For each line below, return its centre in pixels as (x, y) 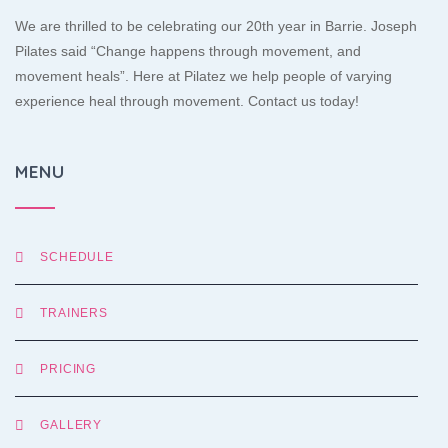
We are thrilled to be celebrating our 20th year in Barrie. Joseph (216, 26)
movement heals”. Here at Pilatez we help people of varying (203, 76)
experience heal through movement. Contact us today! (187, 101)
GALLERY (71, 424)
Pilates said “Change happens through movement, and (188, 51)
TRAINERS (74, 312)
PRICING (68, 368)
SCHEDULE (77, 256)
